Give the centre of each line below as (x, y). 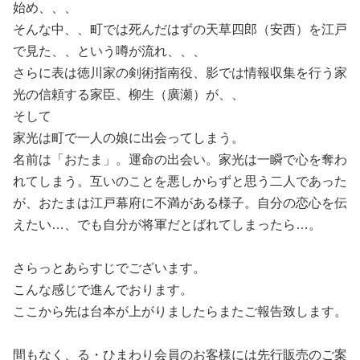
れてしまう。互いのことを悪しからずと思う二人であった (180, 181)
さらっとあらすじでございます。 (109, 268)
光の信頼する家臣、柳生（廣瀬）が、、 (129, 94)
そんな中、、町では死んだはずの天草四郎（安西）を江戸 (180, 29)
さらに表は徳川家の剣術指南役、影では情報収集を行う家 (180, 73)
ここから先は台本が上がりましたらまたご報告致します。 (180, 311)
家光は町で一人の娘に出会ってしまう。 (129, 138)
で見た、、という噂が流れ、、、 (109, 51)
